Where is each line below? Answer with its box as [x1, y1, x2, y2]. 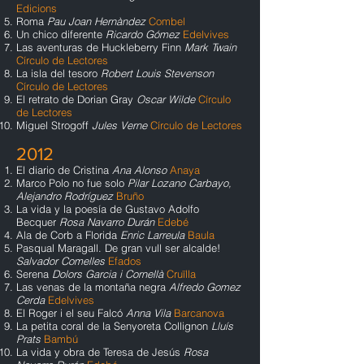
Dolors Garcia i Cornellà [52, 267, 167, 280]
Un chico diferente [16, 28, 106, 41]
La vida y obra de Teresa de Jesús [16, 345, 184, 358]
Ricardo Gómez [106, 28, 180, 41]
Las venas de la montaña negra [16, 280, 169, 293]
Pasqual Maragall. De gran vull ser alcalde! [16, 241, 220, 254]
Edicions [16, 2, 57, 15]
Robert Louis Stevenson [101, 67, 214, 80]
